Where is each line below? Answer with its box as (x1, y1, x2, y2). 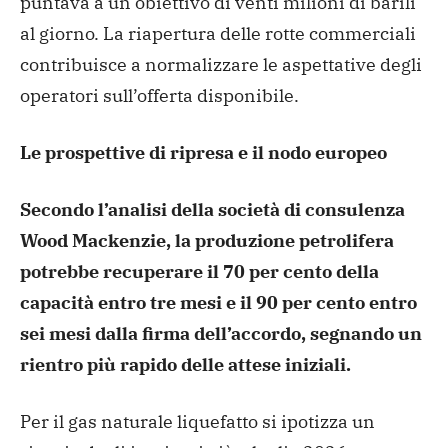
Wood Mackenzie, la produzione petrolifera (20, 228, 394, 252)
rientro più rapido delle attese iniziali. (20, 352, 351, 376)
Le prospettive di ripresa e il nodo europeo (20, 140, 387, 164)
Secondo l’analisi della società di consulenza (20, 197, 405, 221)
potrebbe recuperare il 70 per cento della (20, 259, 379, 283)
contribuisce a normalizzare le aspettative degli (20, 52, 422, 76)
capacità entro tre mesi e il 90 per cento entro (20, 290, 417, 314)
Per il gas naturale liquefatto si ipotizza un (20, 409, 375, 433)
